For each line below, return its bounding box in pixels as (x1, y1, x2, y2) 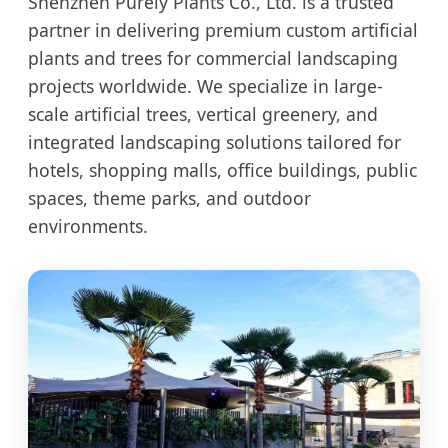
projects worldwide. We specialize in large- (28, 73, 383, 98)
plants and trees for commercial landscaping (28, 45, 398, 70)
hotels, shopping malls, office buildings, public (28, 157, 417, 182)
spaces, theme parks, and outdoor (28, 185, 311, 210)
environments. (28, 213, 148, 238)
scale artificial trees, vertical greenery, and (28, 101, 378, 126)
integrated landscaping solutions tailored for (28, 129, 401, 154)
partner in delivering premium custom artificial (28, 17, 418, 42)
